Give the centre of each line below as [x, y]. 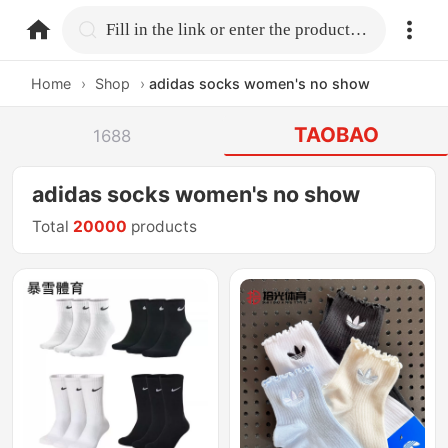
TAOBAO [336, 135]
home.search [157, 28]
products [162, 227]
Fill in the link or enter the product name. [359, 29]
